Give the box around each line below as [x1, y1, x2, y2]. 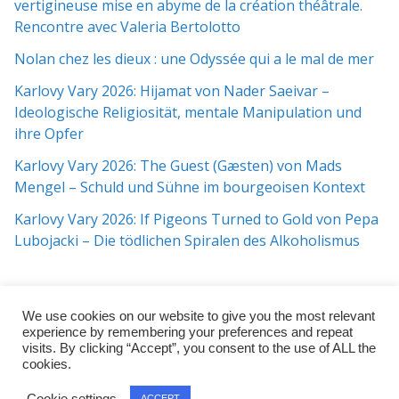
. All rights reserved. [212, 379, 324, 395]
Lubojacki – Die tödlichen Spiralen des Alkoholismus [14, 231, 360, 250]
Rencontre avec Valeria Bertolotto [14, 17, 240, 37]
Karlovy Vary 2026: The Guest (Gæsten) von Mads [14, 156, 342, 175]
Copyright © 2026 [75, 379, 181, 395]
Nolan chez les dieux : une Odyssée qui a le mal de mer [14, 49, 374, 69]
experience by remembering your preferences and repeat [22, 325, 353, 339]
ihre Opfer [14, 124, 84, 143]
